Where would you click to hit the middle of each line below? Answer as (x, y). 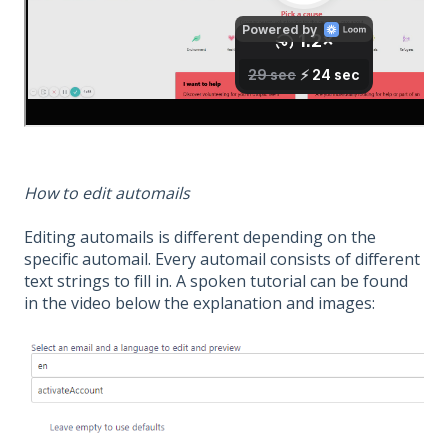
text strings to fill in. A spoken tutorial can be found (216, 281)
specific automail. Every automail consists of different (222, 259)
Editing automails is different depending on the (200, 237)
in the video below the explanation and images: (199, 303)
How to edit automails (107, 192)
